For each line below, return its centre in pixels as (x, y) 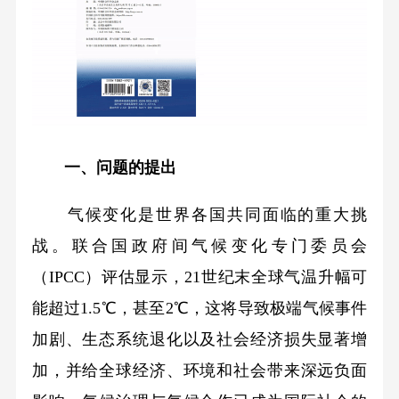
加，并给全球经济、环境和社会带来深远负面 (199, 370)
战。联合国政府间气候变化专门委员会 (199, 245)
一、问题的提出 (120, 167)
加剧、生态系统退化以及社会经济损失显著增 (199, 339)
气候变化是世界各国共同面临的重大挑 (199, 214)
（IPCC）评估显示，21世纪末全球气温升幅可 (199, 277)
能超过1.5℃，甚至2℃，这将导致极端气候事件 (199, 308)
